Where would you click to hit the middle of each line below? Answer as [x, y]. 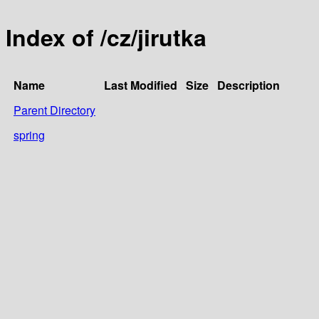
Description [249, 85]
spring [29, 135]
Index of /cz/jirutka [106, 37]
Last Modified [141, 85]
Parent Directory [54, 110]
